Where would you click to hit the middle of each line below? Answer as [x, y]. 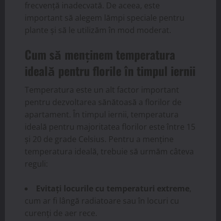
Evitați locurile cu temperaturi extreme [113, 189]
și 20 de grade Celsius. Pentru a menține [99, 139]
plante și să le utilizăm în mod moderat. [98, 30]
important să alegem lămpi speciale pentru [105, 18]
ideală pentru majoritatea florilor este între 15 [110, 127]
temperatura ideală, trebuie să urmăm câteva [109, 152]
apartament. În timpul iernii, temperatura [102, 115]
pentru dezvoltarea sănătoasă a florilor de [103, 102]
